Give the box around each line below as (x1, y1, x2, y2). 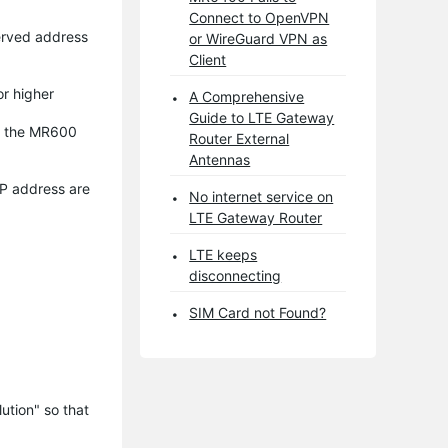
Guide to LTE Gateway (189, 108, 335, 126)
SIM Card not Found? (189, 303, 327, 321)
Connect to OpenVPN (189, 8, 330, 26)
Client (189, 50, 227, 68)
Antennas (189, 150, 251, 168)
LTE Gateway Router (189, 208, 323, 226)
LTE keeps (189, 245, 258, 263)
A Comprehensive (189, 87, 305, 105)
